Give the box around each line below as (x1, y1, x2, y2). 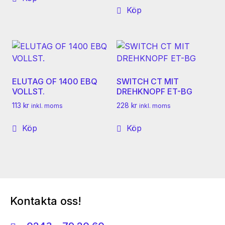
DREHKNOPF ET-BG (117, 86, 192, 96)
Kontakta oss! (10, 194, 81, 207)
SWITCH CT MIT (117, 76, 179, 86)
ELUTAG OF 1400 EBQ (12, 76, 97, 86)
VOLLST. (12, 86, 45, 96)
